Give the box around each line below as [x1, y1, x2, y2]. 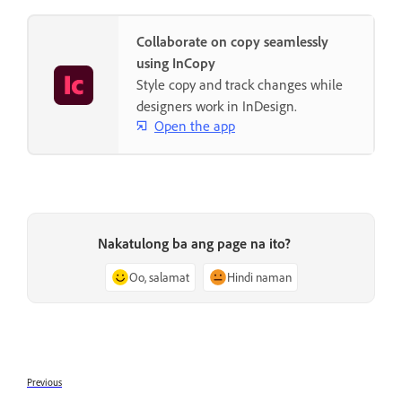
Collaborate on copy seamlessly [136, 32, 328, 51]
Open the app [154, 116, 235, 135]
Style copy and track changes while [136, 75, 343, 94]
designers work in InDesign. [136, 97, 297, 116]
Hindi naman [226, 269, 292, 285]
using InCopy [136, 54, 215, 73]
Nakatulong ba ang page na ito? [97, 234, 291, 253]
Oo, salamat [128, 269, 189, 285]
